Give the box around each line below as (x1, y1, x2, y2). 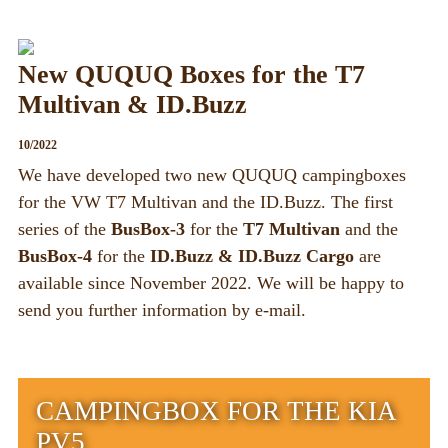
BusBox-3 (111, 219, 185, 240)
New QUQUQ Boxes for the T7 (18, 60, 365, 90)
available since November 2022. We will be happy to (18, 273, 404, 294)
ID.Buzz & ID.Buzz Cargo (150, 246, 354, 267)
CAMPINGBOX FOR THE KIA (36, 396, 397, 427)
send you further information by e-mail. (18, 300, 306, 321)
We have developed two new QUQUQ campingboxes (18, 165, 406, 186)
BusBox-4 (18, 246, 92, 267)
